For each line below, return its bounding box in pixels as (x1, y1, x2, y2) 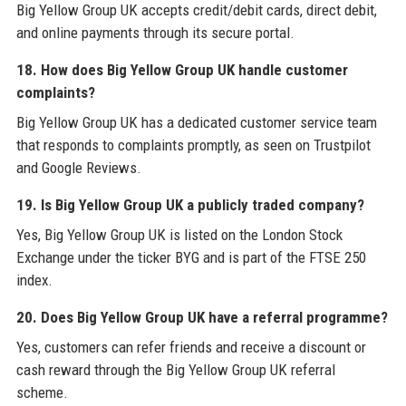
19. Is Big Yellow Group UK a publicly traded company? (15, 195, 364, 214)
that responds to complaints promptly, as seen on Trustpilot (15, 135, 371, 154)
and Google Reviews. (15, 158, 141, 177)
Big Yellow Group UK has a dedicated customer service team (15, 112, 377, 131)
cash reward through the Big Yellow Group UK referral (15, 360, 335, 379)
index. (15, 270, 53, 289)
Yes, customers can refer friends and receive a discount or (15, 337, 366, 356)
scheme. (15, 382, 68, 401)
